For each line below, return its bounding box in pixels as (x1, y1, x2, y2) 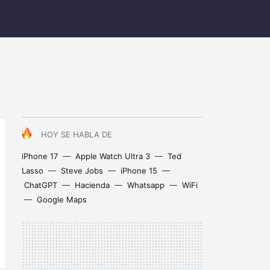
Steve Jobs (61, 166, 103, 175)
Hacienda (75, 180, 110, 190)
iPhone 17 (22, 151, 58, 161)
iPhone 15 (121, 166, 157, 175)
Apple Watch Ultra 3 (75, 151, 150, 161)
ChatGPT (24, 180, 57, 190)
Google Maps (37, 195, 87, 204)
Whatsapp (127, 180, 165, 190)
